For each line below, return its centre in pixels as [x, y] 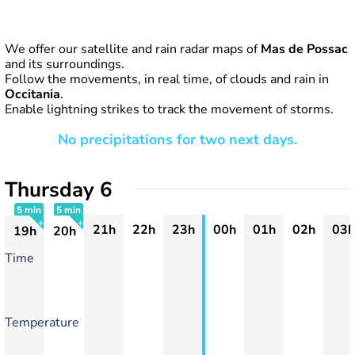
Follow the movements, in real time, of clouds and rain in [167, 79]
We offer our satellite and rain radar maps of [133, 49]
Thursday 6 [59, 190]
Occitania [32, 94]
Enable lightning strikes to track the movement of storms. [169, 109]
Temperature [42, 323]
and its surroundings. [65, 64]
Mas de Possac [304, 49]
